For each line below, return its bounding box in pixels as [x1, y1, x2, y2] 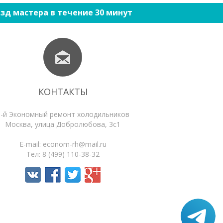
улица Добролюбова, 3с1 [35, 119, 120, 129]
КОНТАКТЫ [38, 86, 88, 98]
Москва [5, 119, 31, 129]
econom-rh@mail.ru [42, 139, 107, 149]
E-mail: [19, 139, 43, 149]
